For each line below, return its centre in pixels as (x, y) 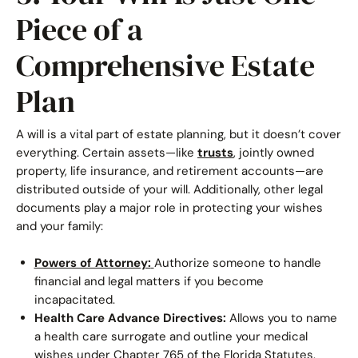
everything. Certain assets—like (107, 153)
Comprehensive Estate (165, 65)
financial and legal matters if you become (149, 281)
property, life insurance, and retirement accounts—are (170, 171)
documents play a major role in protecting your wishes (169, 208)
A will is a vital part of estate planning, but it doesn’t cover (179, 134)
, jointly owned (274, 153)
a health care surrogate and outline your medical (171, 336)
